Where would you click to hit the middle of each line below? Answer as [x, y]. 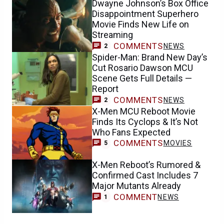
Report [105, 88]
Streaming [112, 35]
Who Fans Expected [131, 132]
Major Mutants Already [136, 185]
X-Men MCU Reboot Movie [144, 111]
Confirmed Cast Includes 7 [145, 175]
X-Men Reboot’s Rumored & [146, 164]
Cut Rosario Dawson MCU [142, 67]
